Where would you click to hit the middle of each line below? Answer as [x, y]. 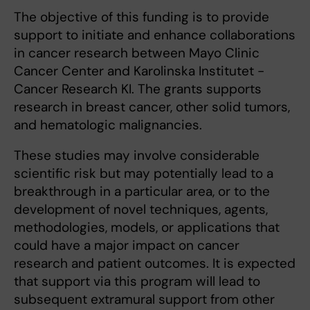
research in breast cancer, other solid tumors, [152, 107]
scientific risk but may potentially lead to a [144, 173]
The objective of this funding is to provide [142, 17]
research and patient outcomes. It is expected [155, 263]
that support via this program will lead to [137, 281]
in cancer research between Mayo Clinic [137, 53]
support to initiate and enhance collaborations [155, 35]
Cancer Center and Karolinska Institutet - [139, 71]
